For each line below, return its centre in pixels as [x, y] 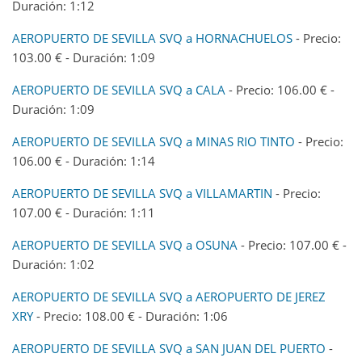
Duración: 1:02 [53, 264]
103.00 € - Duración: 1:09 [84, 57]
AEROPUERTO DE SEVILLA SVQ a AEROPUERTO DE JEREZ [169, 296]
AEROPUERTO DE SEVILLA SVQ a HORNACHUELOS [152, 38]
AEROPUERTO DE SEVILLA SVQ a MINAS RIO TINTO [154, 141]
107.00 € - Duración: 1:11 [84, 212]
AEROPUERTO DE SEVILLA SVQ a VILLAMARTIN [142, 193]
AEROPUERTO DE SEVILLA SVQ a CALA [119, 89]
